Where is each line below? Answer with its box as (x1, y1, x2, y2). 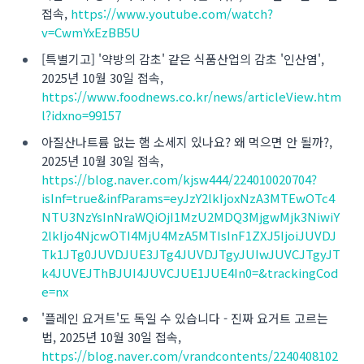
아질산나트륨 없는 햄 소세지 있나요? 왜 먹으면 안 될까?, (41, 133, 332, 150)
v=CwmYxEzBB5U (41, 24, 141, 41)
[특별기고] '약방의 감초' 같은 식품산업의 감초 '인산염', (41, 50, 324, 67)
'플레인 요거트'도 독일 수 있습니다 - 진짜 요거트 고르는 (41, 310, 328, 327)
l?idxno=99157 (41, 106, 121, 123)
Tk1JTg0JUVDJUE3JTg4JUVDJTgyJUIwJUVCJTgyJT (41, 245, 340, 262)
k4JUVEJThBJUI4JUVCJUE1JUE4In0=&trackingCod (41, 264, 338, 281)
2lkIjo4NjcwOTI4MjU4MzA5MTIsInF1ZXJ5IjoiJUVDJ (41, 227, 336, 244)
